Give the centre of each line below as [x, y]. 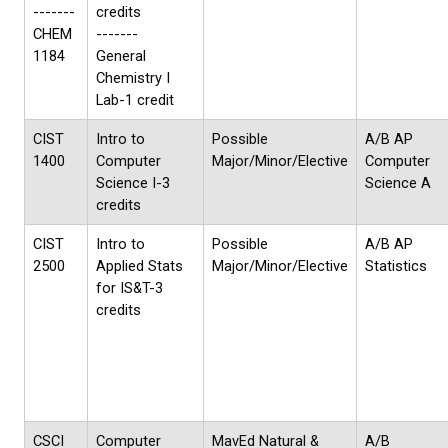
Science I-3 [133, 183]
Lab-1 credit [135, 100]
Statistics [396, 266]
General [121, 56]
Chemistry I [133, 78]
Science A [398, 183]
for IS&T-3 [129, 288]
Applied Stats [139, 266]
